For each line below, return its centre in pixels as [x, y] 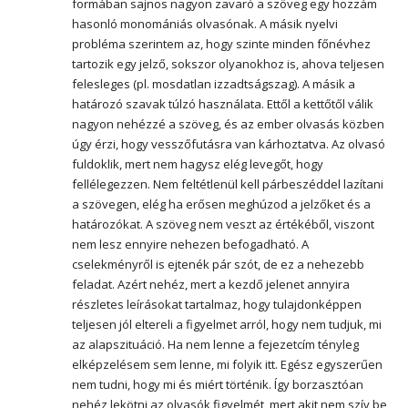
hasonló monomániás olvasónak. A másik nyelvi [205, 23]
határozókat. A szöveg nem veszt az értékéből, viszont [223, 224]
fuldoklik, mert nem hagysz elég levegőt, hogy [198, 163]
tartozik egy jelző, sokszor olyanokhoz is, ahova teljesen [228, 63]
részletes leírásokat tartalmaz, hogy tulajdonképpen [217, 304]
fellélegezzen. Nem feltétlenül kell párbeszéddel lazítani [228, 184]
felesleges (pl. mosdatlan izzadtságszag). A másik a [214, 83]
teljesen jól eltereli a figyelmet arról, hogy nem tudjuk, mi [227, 324]
